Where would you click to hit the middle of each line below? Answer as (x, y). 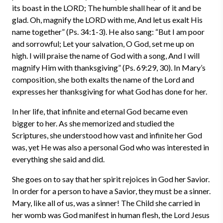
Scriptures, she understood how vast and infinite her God (107, 135)
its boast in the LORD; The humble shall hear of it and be (107, 8)
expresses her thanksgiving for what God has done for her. (110, 91)
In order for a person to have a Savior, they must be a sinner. (111, 191)
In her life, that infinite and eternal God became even (100, 111)
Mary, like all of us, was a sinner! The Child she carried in (106, 203)
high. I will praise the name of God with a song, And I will (106, 56)
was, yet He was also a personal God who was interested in (111, 147)
